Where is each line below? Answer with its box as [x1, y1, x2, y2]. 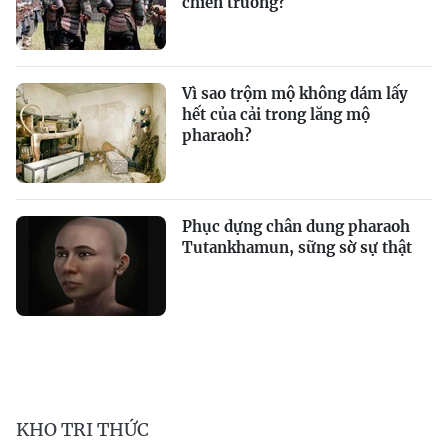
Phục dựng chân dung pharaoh [182, 217, 410, 236]
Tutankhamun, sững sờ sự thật [182, 238, 412, 257]
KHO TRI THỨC [16, 418, 149, 441]
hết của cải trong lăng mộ [182, 105, 370, 124]
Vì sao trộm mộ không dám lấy [182, 84, 408, 103]
